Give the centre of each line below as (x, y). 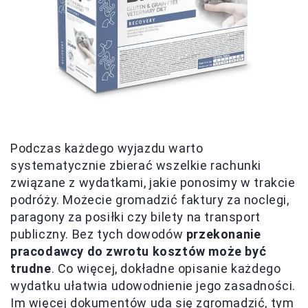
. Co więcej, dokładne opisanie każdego (166, 268)
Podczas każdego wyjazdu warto (107, 148)
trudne (31, 268)
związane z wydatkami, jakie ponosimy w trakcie (153, 182)
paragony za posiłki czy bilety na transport (135, 217)
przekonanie (223, 234)
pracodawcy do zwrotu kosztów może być (139, 251)
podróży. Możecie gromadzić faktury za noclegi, (150, 199)
